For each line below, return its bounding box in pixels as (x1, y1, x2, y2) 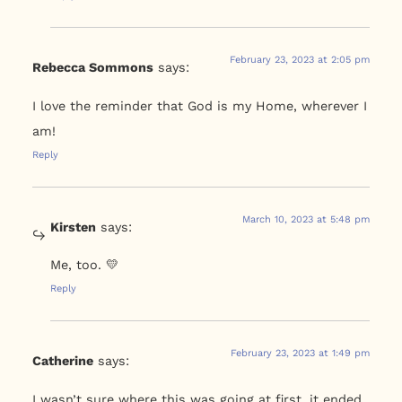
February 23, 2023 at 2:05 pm (230, 54, 371, 66)
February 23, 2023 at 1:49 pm (231, 347, 371, 360)
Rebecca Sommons (31, 60, 153, 75)
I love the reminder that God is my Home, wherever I (31, 98, 367, 113)
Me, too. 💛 (49, 258, 118, 273)
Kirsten (49, 219, 96, 234)
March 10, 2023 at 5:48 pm (242, 213, 371, 225)
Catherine (31, 354, 93, 369)
